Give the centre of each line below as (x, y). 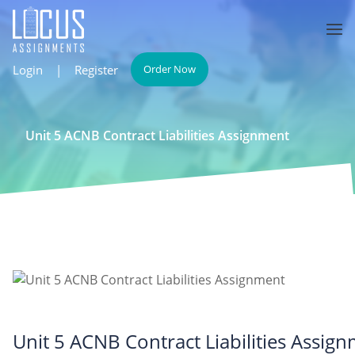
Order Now (170, 69)
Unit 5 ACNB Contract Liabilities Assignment (157, 136)
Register (96, 69)
